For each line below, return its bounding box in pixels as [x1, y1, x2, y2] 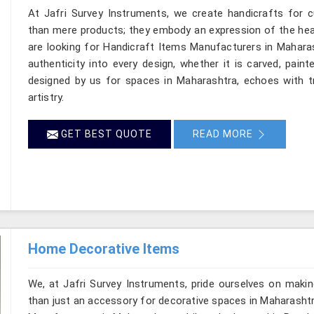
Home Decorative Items [27, 240, 179, 257]
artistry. [27, 90, 64, 104]
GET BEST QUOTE [57, 128, 152, 139]
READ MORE [192, 128, 256, 139]
